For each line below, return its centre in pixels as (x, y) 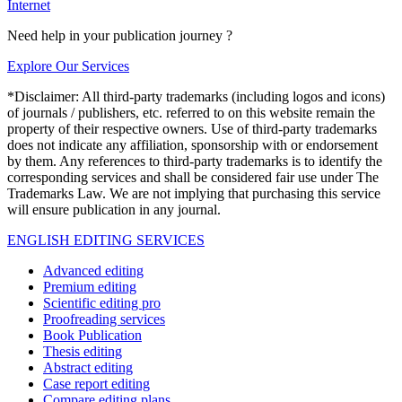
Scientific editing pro (102, 303)
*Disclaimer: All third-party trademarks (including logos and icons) (196, 97)
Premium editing (90, 287)
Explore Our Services (68, 66)
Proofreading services (104, 319)
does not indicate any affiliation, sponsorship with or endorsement (192, 145)
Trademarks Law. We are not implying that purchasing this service (194, 194)
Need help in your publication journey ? (120, 36)
